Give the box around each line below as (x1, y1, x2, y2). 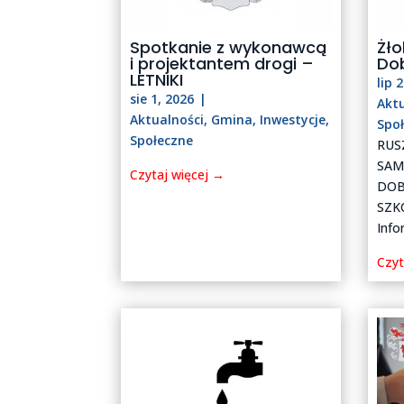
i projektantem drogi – (130, 52, 315, 76)
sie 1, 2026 (130, 90, 195, 108)
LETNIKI (130, 69, 184, 92)
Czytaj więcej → (130, 166, 225, 184)
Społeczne (130, 132, 194, 150)
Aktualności (130, 111, 205, 129)
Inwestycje (260, 111, 326, 129)
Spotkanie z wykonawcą (130, 36, 327, 60)
